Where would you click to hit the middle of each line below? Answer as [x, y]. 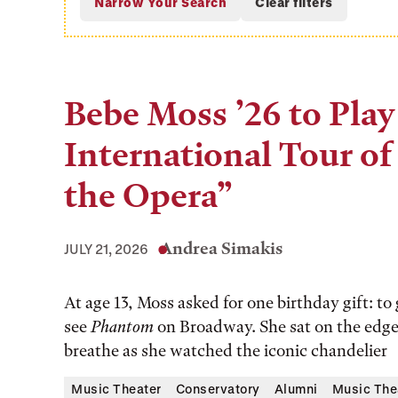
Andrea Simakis [221, 248]
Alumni [296, 389]
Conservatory [218, 389]
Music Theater [116, 389]
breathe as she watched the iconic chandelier [226, 350]
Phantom [122, 326]
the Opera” [149, 196]
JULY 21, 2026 [106, 249]
